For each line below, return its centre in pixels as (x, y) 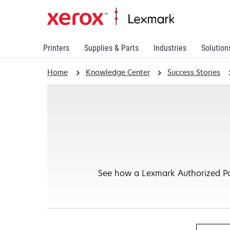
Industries (170, 48)
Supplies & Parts (111, 48)
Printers (56, 48)
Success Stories (194, 72)
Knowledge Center (118, 72)
